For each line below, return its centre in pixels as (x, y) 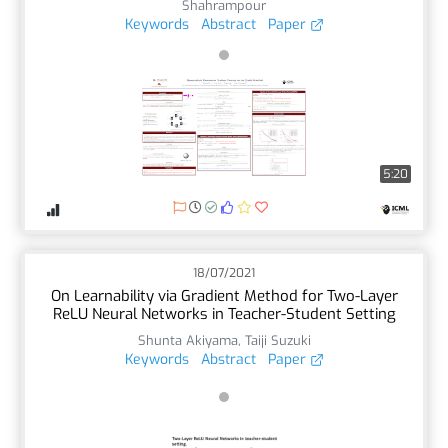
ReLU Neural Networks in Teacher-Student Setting (224, 313)
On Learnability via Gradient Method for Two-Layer (224, 295)
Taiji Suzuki (277, 340)
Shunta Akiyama (187, 340)
